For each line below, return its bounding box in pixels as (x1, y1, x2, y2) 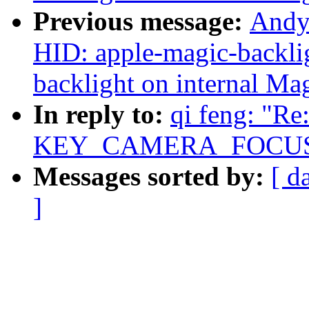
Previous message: (33, 6, 250, 37)
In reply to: (33, 99, 170, 130)
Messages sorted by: (33, 161, 271, 192)
